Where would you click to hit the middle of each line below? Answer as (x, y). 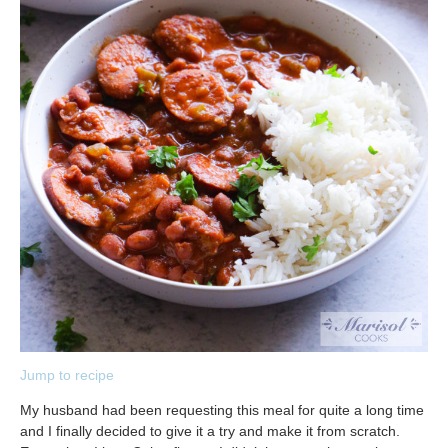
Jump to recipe (67, 375)
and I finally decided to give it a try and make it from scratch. (210, 431)
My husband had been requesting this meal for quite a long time (222, 410)
